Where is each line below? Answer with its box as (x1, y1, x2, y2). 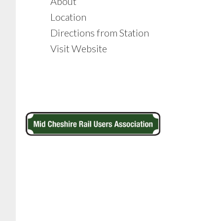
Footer (25, 94, 70, 111)
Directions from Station (50, 27, 149, 38)
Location (50, 11, 86, 23)
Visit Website (50, 42, 107, 54)
